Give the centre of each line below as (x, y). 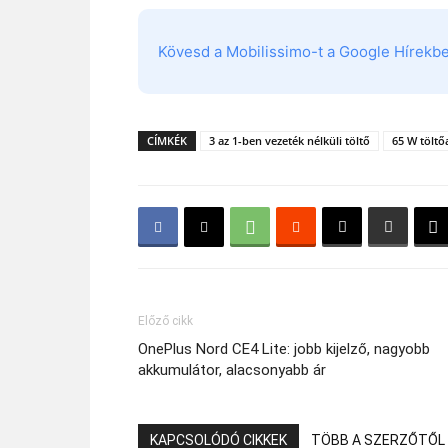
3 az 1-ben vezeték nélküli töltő (289, 140)
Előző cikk (165, 321)
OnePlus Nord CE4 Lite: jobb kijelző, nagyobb (284, 349)
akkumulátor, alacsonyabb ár (232, 370)
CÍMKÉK (167, 140)
